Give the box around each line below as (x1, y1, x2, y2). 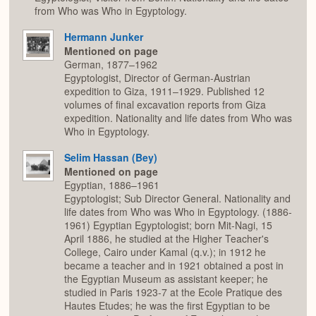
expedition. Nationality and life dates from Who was (64, 111, 292, 126)
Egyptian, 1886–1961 (64, 178, 159, 193)
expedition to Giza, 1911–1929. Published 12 (64, 84, 265, 99)
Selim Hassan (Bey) (64, 150, 157, 164)
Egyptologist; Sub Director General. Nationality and (64, 191, 291, 206)
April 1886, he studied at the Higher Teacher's (64, 231, 269, 246)
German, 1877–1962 (64, 57, 157, 72)
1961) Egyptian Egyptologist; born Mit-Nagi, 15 (64, 218, 272, 233)
